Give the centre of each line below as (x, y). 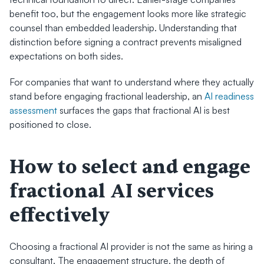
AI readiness (229, 96)
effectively (60, 215)
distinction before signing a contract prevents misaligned (126, 42)
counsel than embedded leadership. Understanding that (123, 28)
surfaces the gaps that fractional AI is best (143, 110)
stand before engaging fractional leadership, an (107, 96)
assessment (33, 110)
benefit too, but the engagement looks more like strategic (128, 14)
